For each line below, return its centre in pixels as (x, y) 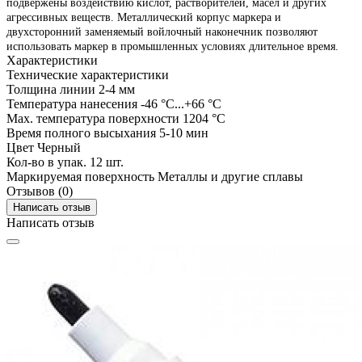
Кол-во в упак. (46, 162)
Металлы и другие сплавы (230, 177)
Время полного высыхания (81, 133)
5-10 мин (184, 133)
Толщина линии (51, 90)
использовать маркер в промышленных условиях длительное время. (173, 47)
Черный (59, 148)
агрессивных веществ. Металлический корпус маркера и (144, 18)
